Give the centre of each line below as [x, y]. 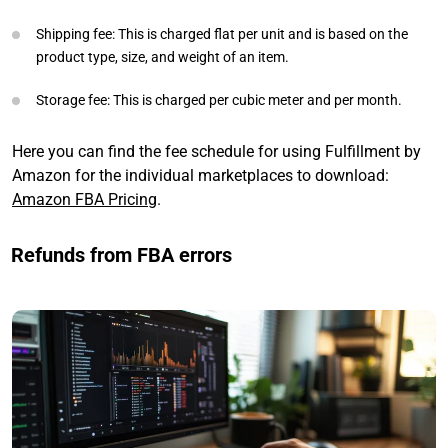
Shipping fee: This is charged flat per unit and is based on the [222, 34]
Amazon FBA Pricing [84, 200]
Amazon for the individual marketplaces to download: [200, 176]
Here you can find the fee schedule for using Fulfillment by [216, 152]
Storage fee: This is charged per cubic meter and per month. [219, 100]
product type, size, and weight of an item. [162, 57]
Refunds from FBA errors [121, 255]
